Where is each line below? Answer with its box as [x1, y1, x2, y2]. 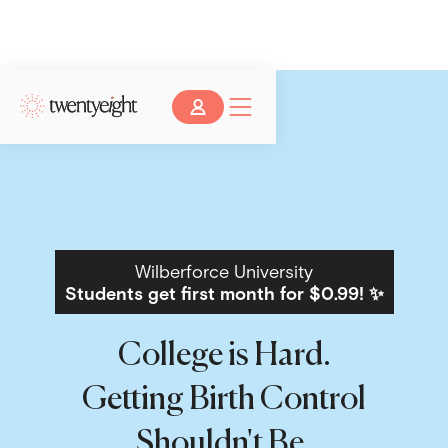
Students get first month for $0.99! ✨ [64, 282, 384, 304]
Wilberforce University [135, 260, 313, 282]
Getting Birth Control [82, 384, 366, 416]
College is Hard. [117, 340, 331, 372]
